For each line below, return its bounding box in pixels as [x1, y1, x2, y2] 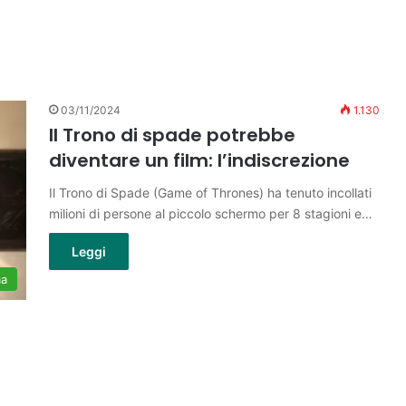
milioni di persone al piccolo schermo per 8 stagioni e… [49, 206, 372, 221]
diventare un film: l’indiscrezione [49, 148, 350, 173]
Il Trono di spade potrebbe [49, 122, 295, 148]
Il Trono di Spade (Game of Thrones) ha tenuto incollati [49, 185, 372, 200]
